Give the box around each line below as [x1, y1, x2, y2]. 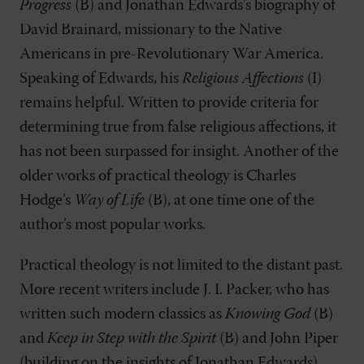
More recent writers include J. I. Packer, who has [19, 282, 329, 298]
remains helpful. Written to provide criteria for [19, 95, 318, 111]
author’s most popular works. [19, 217, 206, 233]
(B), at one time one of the [145, 193, 314, 209]
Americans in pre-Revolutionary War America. [19, 46, 323, 63]
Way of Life [74, 193, 145, 209]
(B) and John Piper [216, 331, 338, 347]
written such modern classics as [19, 306, 225, 323]
